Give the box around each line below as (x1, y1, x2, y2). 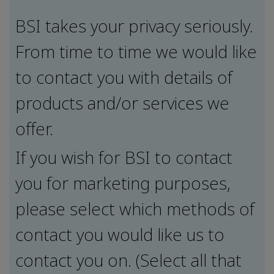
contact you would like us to (15, 222, 224, 246)
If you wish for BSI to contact (15, 145, 232, 169)
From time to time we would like (15, 39, 257, 63)
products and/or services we (15, 91, 229, 114)
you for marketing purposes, (15, 171, 231, 194)
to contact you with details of (15, 65, 232, 89)
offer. (15, 116, 53, 140)
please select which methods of (15, 196, 254, 220)
